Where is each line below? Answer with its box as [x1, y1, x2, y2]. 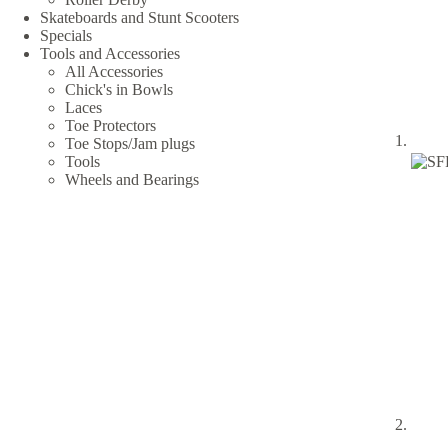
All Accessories [65, 62, 163, 80]
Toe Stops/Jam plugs [65, 134, 195, 152]
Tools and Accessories [40, 44, 180, 62]
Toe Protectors [65, 116, 156, 134]
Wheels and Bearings [65, 170, 199, 188]
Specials [40, 26, 92, 44]
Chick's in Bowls [65, 80, 173, 98]
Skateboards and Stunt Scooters [40, 8, 239, 26]
